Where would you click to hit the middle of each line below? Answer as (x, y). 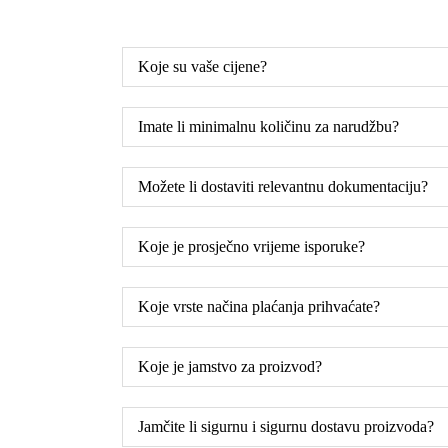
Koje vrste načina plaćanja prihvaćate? (259, 306)
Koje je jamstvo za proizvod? (230, 366)
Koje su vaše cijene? (202, 66)
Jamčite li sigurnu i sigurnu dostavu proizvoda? (286, 426)
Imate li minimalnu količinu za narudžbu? (268, 126)
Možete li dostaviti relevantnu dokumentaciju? (283, 186)
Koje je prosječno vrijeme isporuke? (251, 246)
